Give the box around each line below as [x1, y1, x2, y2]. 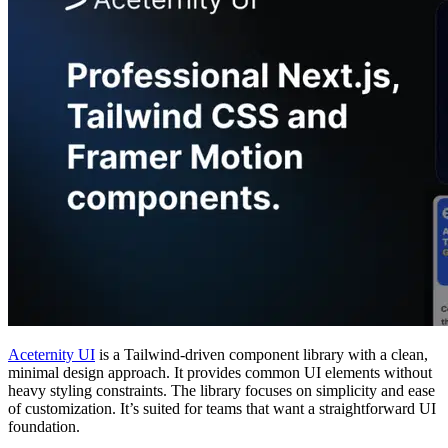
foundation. [8, 417, 80, 435]
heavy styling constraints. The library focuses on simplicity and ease [8, 381, 435, 399]
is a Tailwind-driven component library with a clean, [95, 345, 428, 363]
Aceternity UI [8, 345, 95, 363]
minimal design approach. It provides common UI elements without [8, 363, 432, 381]
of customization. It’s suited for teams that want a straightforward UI [8, 399, 436, 417]
